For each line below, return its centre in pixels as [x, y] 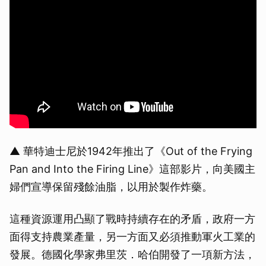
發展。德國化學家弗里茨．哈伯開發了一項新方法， [132, 255]
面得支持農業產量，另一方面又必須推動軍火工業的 [132, 237]
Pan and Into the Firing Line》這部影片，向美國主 [132, 169]
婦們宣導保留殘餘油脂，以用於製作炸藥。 [111, 187]
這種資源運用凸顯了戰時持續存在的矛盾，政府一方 [132, 219]
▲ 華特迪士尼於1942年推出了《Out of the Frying [131, 151]
